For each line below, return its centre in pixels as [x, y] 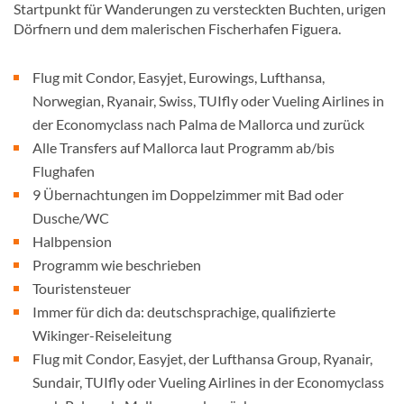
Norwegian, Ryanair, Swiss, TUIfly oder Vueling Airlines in [208, 101]
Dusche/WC [71, 218]
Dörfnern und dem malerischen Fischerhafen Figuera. [177, 28]
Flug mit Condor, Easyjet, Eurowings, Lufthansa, [179, 77]
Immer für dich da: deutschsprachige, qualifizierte [184, 312]
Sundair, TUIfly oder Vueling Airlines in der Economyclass [208, 382]
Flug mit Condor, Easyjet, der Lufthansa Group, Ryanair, [202, 358]
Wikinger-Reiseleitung [102, 335]
